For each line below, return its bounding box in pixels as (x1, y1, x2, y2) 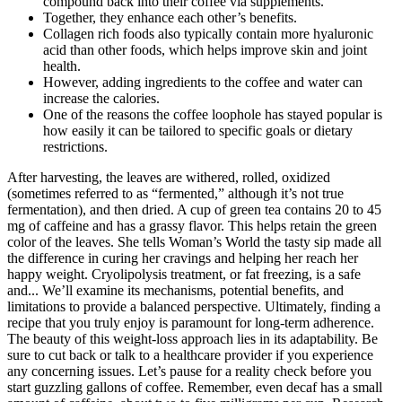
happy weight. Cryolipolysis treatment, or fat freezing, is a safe (7, 266, 361, 282)
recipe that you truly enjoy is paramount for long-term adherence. (7, 314, 374, 330)
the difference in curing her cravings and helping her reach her (7, 249, 358, 266)
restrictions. (43, 138, 108, 154)
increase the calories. (43, 90, 160, 106)
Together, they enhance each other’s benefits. (43, 9, 297, 25)
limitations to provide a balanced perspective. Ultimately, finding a (7, 298, 380, 314)
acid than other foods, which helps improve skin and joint (43, 41, 367, 57)
